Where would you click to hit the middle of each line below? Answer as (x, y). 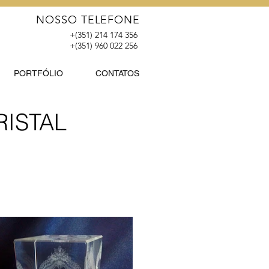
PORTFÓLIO (38, 73)
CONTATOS (117, 73)
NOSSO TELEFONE (88, 20)
